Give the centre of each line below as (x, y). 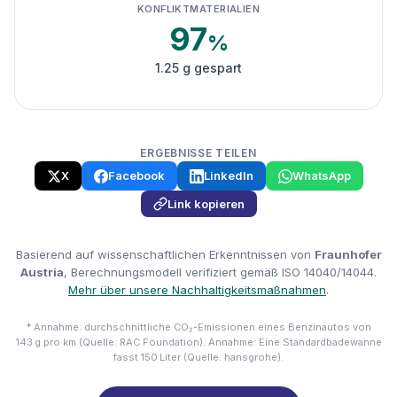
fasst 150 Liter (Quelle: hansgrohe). (198, 357)
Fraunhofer (348, 254)
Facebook (136, 175)
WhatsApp (321, 175)
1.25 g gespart (198, 68)
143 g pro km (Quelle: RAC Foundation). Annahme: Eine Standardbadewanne (198, 342)
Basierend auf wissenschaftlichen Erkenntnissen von (165, 254)
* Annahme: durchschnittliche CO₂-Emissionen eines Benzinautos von (198, 327)
